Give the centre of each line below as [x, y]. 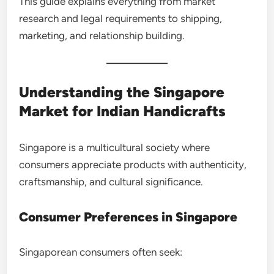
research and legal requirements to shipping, [121, 18]
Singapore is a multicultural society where [115, 147]
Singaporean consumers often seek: [101, 252]
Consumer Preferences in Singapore [128, 217]
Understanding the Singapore [122, 92]
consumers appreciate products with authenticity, [133, 164]
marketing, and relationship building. [102, 35]
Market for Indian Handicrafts [123, 111]
